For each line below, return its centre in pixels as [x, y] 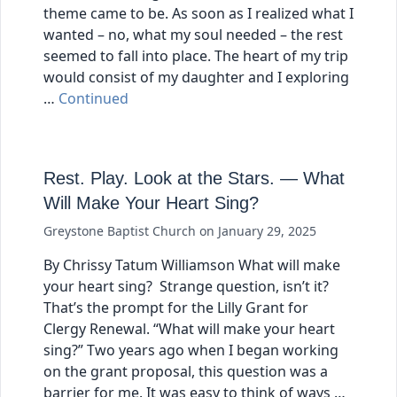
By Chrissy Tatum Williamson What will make [192, 265]
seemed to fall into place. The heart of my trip [196, 56]
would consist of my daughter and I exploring [196, 78]
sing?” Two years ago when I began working [191, 350]
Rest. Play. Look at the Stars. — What [194, 179]
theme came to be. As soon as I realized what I [198, 14]
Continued [93, 99]
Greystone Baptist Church [121, 231]
